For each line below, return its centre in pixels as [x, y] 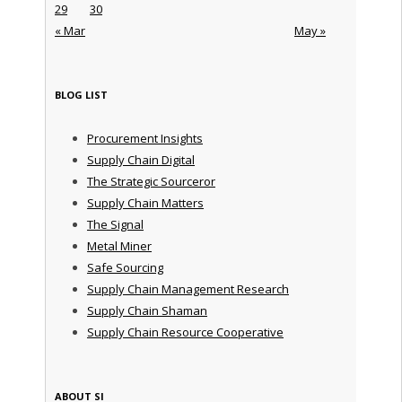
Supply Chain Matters [145, 203]
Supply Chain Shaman [147, 311]
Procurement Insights [144, 139]
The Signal [115, 225]
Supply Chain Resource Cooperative [185, 332]
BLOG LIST [81, 95]
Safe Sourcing [125, 268]
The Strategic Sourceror [151, 182]
